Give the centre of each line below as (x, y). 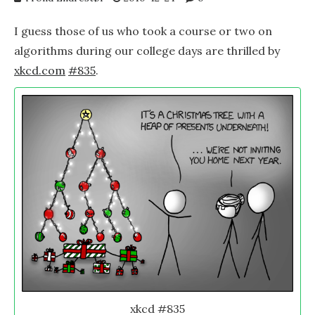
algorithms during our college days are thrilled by (147, 51)
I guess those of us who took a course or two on (143, 31)
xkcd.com (40, 70)
